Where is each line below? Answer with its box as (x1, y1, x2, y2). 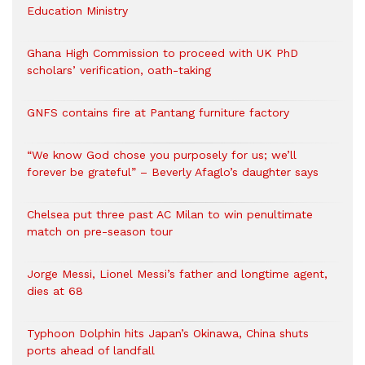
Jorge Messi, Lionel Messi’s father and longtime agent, (27, 266, 328, 280)
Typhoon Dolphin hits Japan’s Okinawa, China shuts (27, 326, 309, 340)
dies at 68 (27, 284, 83, 297)
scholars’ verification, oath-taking (27, 63, 211, 77)
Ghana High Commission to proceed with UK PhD (27, 46, 298, 59)
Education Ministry (27, 3, 128, 17)
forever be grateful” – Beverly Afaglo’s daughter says (27, 165, 319, 178)
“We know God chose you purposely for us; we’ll (27, 147, 297, 161)
